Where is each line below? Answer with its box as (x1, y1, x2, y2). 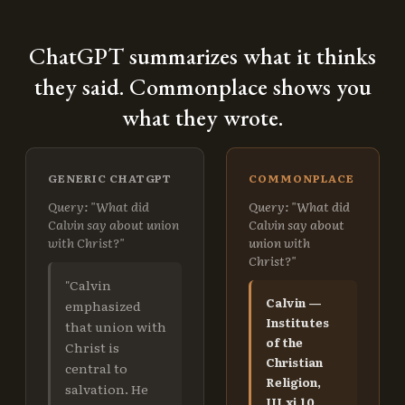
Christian (266, 353, 323, 371)
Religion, (266, 373, 321, 391)
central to (65, 359, 127, 377)
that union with (65, 317, 166, 335)
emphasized (65, 297, 141, 315)
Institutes (266, 314, 329, 331)
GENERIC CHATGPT (48, 170, 173, 186)
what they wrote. (122, 102, 283, 133)
